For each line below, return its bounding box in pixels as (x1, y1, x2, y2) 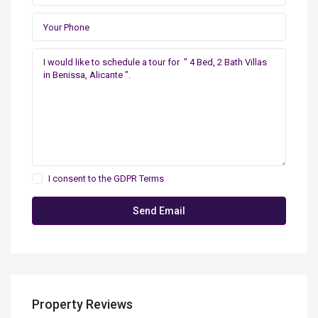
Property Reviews (32, 297, 133, 312)
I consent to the (48, 173, 114, 184)
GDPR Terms (114, 173, 165, 184)
